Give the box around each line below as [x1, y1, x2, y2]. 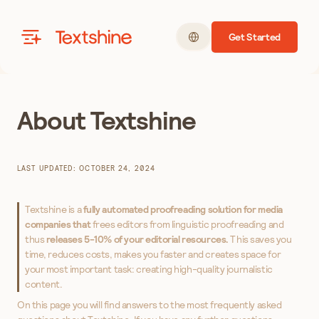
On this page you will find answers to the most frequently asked [17, 298, 282, 311]
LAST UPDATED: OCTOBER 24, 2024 [17, 163, 155, 173]
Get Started [228, 31, 281, 43]
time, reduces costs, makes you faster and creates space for [25, 248, 281, 261]
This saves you [228, 233, 292, 246]
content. [25, 278, 63, 291]
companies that [25, 218, 91, 231]
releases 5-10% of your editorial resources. [46, 233, 229, 246]
